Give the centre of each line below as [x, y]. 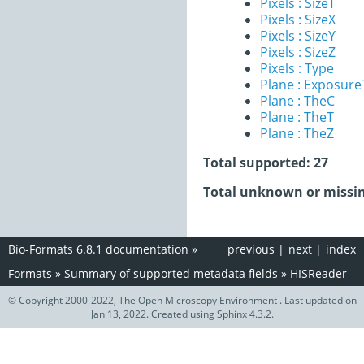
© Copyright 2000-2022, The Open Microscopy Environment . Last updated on [182, 300]
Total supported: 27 [266, 162]
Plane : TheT [297, 117]
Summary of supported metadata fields [171, 273]
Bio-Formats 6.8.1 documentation [98, 249]
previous [251, 249]
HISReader [318, 273]
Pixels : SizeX [298, 19]
